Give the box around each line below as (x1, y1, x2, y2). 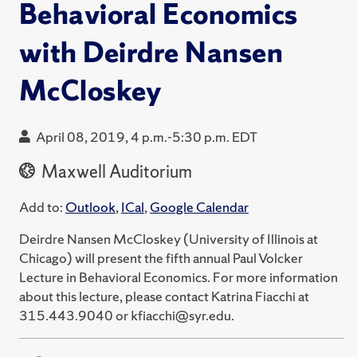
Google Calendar (150, 197, 249, 216)
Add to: (19, 197, 63, 216)
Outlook (65, 197, 116, 216)
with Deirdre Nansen (19, 34, 284, 72)
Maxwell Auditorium (38, 159, 192, 183)
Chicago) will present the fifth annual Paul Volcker (19, 248, 303, 267)
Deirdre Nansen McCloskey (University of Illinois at (19, 229, 318, 248)
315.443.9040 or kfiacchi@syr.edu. (19, 305, 237, 324)
